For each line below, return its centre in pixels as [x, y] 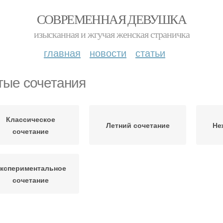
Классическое [31, 119]
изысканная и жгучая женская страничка [111, 34]
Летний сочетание [138, 125]
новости [108, 53]
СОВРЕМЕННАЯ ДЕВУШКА [111, 19]
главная [62, 53]
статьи [150, 53]
